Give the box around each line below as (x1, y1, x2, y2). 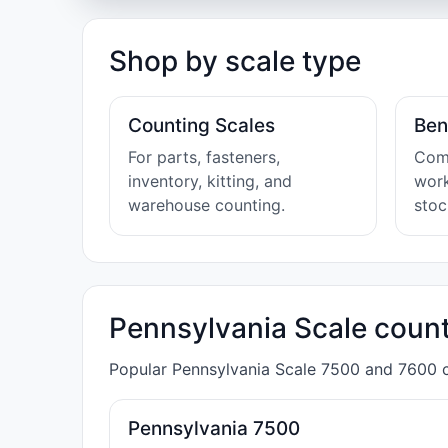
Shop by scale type (109, 44, 361, 78)
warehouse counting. (128, 195, 285, 215)
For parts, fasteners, (128, 147, 280, 167)
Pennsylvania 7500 (128, 417, 300, 440)
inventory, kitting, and (128, 171, 292, 191)
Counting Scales (128, 114, 275, 137)
